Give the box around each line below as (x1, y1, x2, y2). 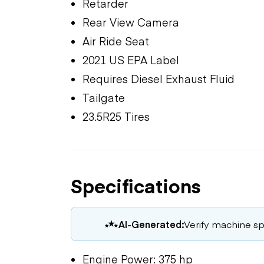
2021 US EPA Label (82, 52, 179, 67)
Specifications (71, 171, 201, 199)
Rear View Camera (82, 14, 179, 29)
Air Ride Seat (82, 33, 149, 48)
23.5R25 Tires (82, 108, 150, 124)
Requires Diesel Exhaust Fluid (82, 71, 235, 86)
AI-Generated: (118, 217, 184, 230)
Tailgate (82, 90, 125, 105)
